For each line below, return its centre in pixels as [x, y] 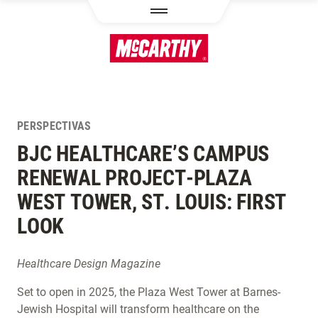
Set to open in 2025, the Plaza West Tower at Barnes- [149, 292]
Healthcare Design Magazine [89, 264]
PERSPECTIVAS [54, 126]
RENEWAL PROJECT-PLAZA [135, 178]
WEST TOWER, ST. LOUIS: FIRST [152, 202]
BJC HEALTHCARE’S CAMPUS [143, 154]
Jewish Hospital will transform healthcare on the [138, 309]
